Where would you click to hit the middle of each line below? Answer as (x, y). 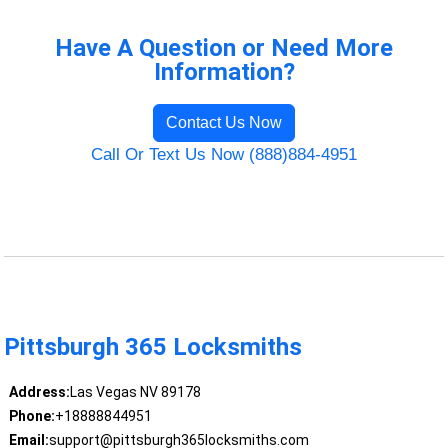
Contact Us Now (224, 122)
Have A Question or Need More (224, 47)
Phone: (31, 416)
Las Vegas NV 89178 (135, 392)
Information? (224, 71)
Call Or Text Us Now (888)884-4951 (224, 154)
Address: (39, 392)
